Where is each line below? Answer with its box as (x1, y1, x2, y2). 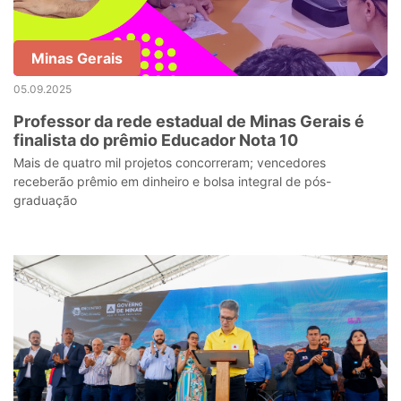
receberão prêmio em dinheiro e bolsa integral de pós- (13, 174, 331, 189)
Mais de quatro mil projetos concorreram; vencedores (13, 155, 326, 170)
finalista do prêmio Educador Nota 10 (13, 131, 298, 149)
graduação (13, 192, 77, 208)
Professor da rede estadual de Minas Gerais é (13, 112, 364, 131)
